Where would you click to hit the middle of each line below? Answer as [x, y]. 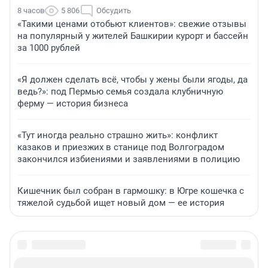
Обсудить [114, 11]
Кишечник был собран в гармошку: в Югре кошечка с [131, 191]
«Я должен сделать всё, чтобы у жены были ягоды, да [133, 80]
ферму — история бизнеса [73, 104]
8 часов [31, 11]
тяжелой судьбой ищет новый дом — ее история [121, 203]
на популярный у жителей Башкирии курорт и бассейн [133, 36]
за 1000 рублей [49, 48]
